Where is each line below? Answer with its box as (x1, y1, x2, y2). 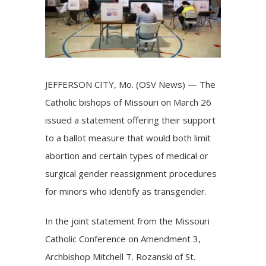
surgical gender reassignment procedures (45, 167, 217, 179)
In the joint (45, 214, 92, 227)
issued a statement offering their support (45, 113, 216, 126)
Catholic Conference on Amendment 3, (45, 232, 201, 245)
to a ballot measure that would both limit (45, 131, 211, 144)
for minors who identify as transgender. (45, 185, 207, 197)
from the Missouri (135, 214, 210, 227)
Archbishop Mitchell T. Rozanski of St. (45, 250, 196, 262)
